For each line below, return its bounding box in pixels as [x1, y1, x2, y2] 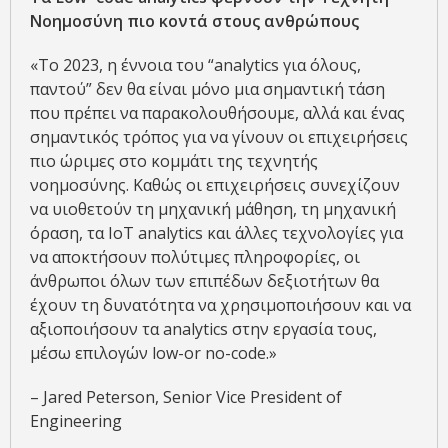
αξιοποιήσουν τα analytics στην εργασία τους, [30, 317, 377, 340]
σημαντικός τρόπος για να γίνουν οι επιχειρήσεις [30, 125, 408, 148]
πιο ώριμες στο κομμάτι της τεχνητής [30, 149, 318, 172]
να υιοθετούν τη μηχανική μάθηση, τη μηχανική [30, 197, 396, 220]
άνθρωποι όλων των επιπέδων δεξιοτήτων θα [30, 269, 379, 292]
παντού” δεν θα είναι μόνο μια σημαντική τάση [30, 77, 385, 100]
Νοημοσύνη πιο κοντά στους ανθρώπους [30, 9, 359, 32]
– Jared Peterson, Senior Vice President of [30, 385, 342, 408]
